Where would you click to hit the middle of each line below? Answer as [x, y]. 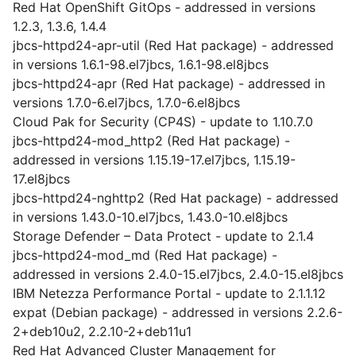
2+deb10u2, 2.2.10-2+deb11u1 [102, 331]
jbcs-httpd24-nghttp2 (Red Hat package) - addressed [176, 198]
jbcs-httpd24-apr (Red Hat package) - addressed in [169, 83]
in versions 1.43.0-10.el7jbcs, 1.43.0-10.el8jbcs [150, 217]
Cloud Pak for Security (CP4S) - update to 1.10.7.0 [163, 122]
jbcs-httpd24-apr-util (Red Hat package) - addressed [173, 45]
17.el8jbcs [41, 179]
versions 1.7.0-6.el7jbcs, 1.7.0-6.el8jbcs [126, 103]
